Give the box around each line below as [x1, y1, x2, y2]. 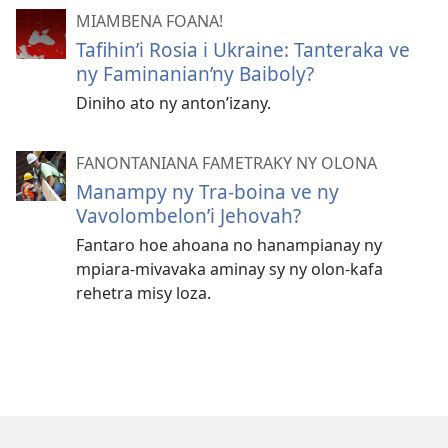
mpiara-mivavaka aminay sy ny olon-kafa [76, 258, 383, 281]
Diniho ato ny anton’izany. [76, 92, 271, 115]
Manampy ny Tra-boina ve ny [76, 178, 339, 206]
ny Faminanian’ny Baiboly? [76, 60, 314, 88]
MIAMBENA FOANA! [76, 10, 223, 33]
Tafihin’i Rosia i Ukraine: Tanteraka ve [76, 36, 410, 64]
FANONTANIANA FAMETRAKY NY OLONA [76, 152, 377, 175]
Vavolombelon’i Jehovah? [76, 202, 301, 230]
